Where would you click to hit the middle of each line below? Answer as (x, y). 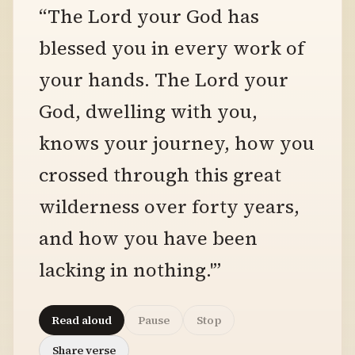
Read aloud (82, 320)
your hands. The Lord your (164, 80)
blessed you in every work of (172, 48)
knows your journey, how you (177, 143)
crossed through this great (160, 175)
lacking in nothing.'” (130, 270)
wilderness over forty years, (169, 206)
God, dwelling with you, (148, 111)
